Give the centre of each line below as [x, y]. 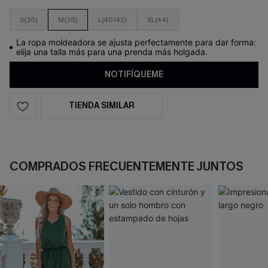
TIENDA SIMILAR [102, 106]
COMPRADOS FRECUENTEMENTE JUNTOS [127, 167]
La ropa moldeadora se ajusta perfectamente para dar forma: [136, 42]
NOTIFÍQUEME [134, 74]
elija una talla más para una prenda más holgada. [112, 52]
